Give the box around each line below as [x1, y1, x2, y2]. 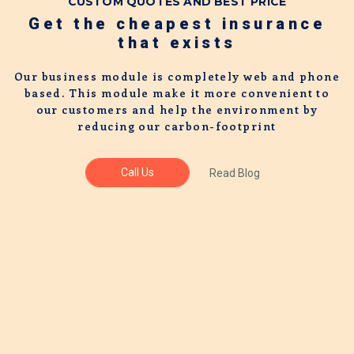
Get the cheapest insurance [28, 14, 326, 33]
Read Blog [209, 166, 260, 179]
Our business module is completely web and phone [13, 69, 341, 84]
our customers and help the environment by [36, 102, 318, 117]
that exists [118, 33, 236, 52]
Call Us [121, 166, 154, 179]
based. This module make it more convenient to [24, 85, 330, 100]
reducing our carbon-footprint [77, 119, 277, 134]
